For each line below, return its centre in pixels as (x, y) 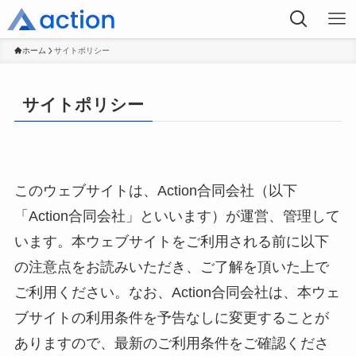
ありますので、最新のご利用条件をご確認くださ (171, 344)
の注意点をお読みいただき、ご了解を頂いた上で (171, 267)
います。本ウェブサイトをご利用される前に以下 (171, 242)
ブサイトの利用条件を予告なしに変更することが (171, 318)
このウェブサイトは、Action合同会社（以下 (155, 191)
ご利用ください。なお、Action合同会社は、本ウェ (177, 293)
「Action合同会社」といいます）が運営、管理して (177, 217)
